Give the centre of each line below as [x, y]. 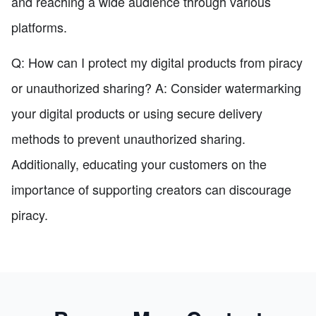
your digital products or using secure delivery [137, 113]
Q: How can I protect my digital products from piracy [157, 62]
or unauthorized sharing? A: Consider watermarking [156, 87]
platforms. [39, 26]
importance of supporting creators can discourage [151, 189]
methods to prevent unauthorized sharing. [128, 138]
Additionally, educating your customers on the [139, 163]
